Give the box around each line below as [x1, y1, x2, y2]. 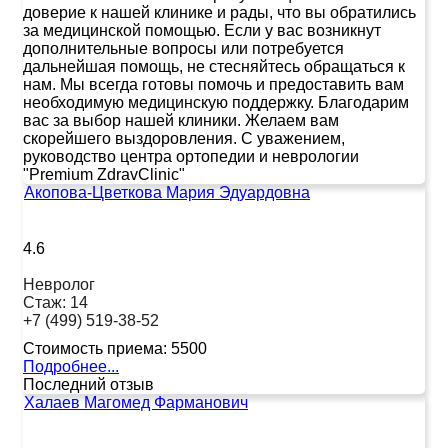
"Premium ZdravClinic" [23, 165, 185, 183]
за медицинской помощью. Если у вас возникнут [23, 21, 381, 39]
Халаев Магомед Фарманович [24, 393, 248, 411]
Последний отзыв [23, 375, 154, 393]
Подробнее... [23, 357, 119, 375]
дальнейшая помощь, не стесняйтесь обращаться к [23, 57, 405, 75]
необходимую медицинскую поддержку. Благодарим [23, 93, 409, 111]
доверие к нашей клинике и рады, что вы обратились [23, 3, 416, 21]
